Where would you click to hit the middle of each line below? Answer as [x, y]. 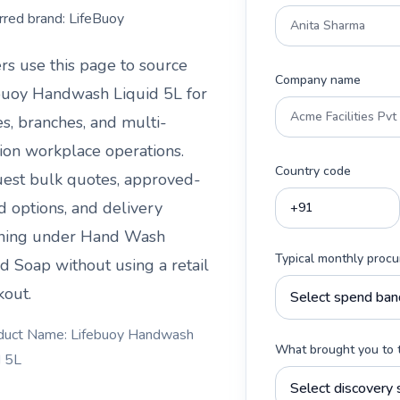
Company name [318, 80]
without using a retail [130, 265]
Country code [313, 171]
